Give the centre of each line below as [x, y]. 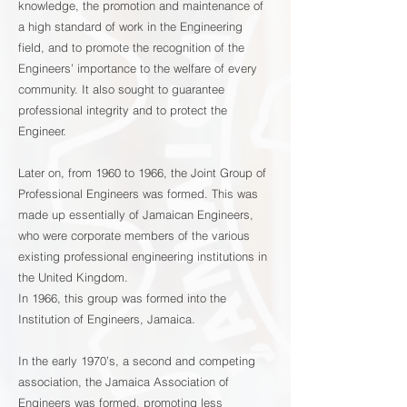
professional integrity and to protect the [123, 110]
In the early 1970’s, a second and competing [137, 361]
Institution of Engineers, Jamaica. [107, 319]
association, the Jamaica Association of [124, 382]
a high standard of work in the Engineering [130, 26]
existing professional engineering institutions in [143, 256]
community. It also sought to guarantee [121, 89]
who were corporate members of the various [134, 235]
